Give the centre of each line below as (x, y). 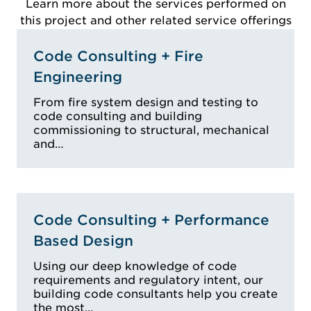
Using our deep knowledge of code (135, 266)
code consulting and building (118, 116)
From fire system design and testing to (146, 102)
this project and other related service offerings (155, 20)
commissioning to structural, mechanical (151, 130)
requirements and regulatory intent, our (148, 280)
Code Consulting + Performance (151, 220)
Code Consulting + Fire (118, 56)
